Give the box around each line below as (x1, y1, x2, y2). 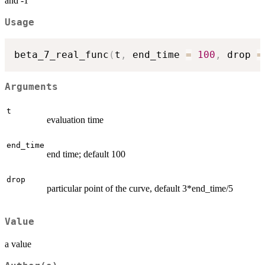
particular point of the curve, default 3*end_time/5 (47, 183, 233, 194)
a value (5, 238, 31, 249)
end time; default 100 (47, 149, 125, 160)
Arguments (5, 81, 58, 92)
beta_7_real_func (14, 49, 109, 60)
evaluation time (47, 115, 104, 125)
